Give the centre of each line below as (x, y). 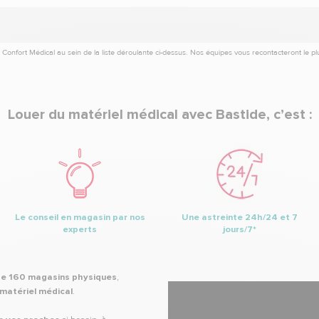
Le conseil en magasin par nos (80, 217)
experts (80, 229)
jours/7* (239, 229)
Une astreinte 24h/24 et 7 (239, 217)
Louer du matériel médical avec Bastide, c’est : (159, 115)
